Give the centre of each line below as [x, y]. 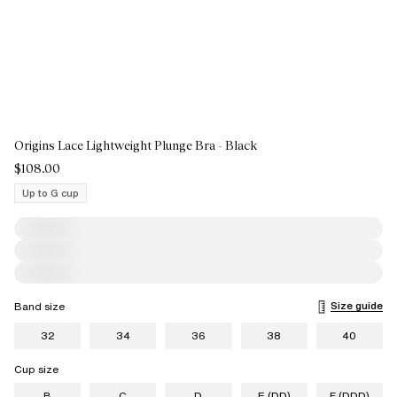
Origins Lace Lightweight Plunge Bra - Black [136, 145]
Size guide [357, 305]
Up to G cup [51, 193]
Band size [39, 306]
